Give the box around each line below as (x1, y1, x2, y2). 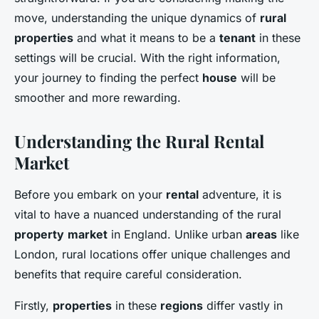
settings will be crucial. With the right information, (14, 51, 281, 65)
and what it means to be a (73, 31, 219, 45)
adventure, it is (199, 187, 281, 202)
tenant (219, 31, 256, 45)
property (14, 227, 64, 241)
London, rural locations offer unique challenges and (14, 247, 291, 261)
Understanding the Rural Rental (14, 130, 264, 152)
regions (160, 298, 203, 313)
